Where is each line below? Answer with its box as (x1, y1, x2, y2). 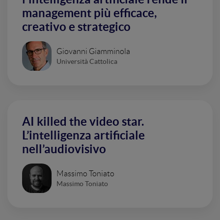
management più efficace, (22, 6, 157, 20)
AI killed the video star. (22, 115, 144, 128)
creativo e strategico (22, 20, 131, 33)
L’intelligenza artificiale (22, 129, 145, 142)
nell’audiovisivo (22, 142, 106, 156)
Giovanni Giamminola (56, 47, 130, 55)
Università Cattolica (56, 57, 117, 65)
